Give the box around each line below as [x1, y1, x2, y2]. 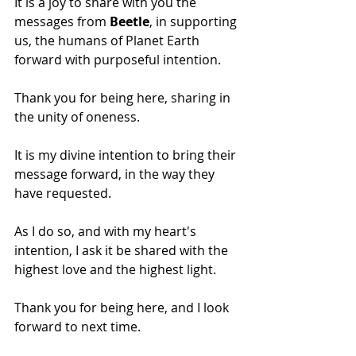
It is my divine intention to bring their [14, 145, 239, 164]
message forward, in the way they [14, 164, 218, 183]
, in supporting [149, 12, 240, 30]
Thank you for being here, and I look [14, 298, 232, 316]
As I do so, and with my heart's [14, 222, 199, 240]
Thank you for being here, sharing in [14, 88, 234, 106]
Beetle [110, 12, 149, 30]
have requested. [14, 184, 111, 202]
